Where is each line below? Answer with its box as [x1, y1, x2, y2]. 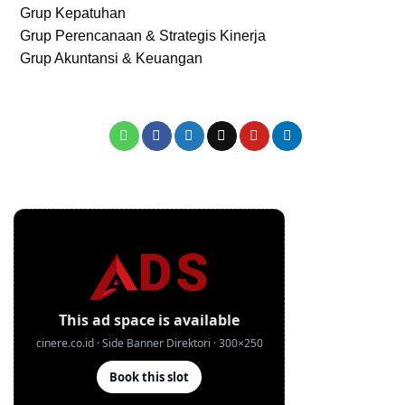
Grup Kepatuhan [20, 5, 126, 21]
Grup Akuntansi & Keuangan [20, 50, 202, 66]
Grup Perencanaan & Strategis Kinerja [20, 27, 266, 43]
